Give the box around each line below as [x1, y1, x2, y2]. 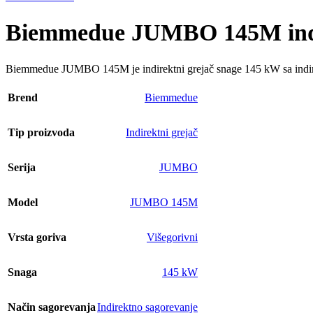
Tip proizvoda [8, 126, 75, 138]
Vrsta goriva [8, 231, 66, 243]
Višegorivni [147, 231, 198, 243]
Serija [8, 161, 36, 173]
